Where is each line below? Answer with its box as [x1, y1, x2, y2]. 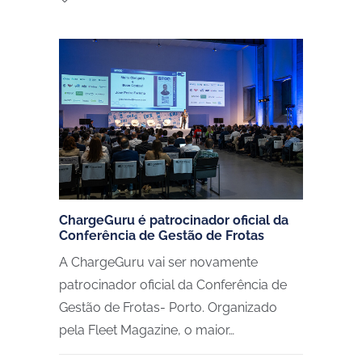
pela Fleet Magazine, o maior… [59, 322, 234, 339]
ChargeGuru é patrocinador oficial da [59, 213, 288, 229]
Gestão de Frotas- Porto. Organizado [59, 300, 277, 316]
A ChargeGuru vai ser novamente [59, 255, 258, 271]
